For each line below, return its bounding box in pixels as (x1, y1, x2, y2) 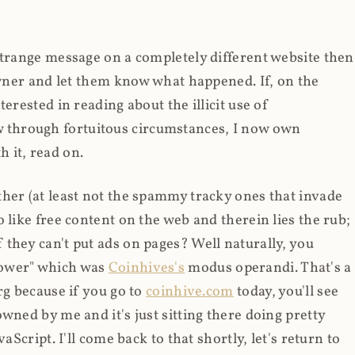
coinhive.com (146, 281, 234, 302)
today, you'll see (233, 281, 339, 302)
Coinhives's (108, 258, 185, 278)
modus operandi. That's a (185, 258, 352, 278)
